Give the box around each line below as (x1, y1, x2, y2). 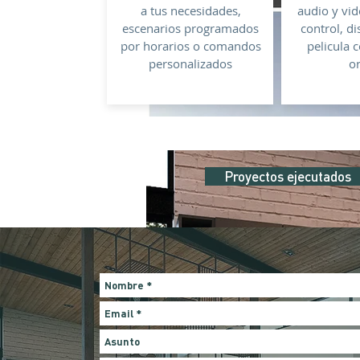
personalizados (149, 55, 232, 72)
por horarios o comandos (120, 38, 261, 54)
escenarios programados (122, 20, 259, 36)
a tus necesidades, (140, 2, 241, 18)
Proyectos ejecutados (224, 167, 351, 185)
